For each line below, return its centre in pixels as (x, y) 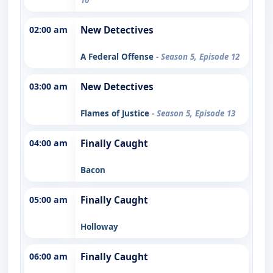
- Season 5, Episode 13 (193, 113)
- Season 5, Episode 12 (198, 56)
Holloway (99, 226)
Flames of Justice (116, 113)
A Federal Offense (118, 56)
